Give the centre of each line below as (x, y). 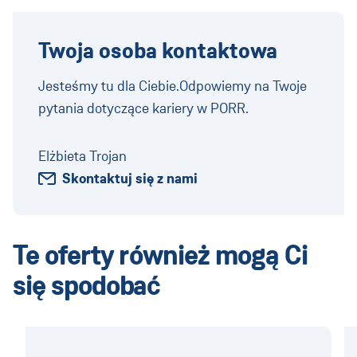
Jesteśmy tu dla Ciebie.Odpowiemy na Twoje (173, 86)
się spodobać (87, 286)
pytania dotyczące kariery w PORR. (143, 108)
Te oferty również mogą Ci (160, 255)
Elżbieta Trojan (82, 156)
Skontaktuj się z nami (130, 178)
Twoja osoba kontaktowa (158, 51)
